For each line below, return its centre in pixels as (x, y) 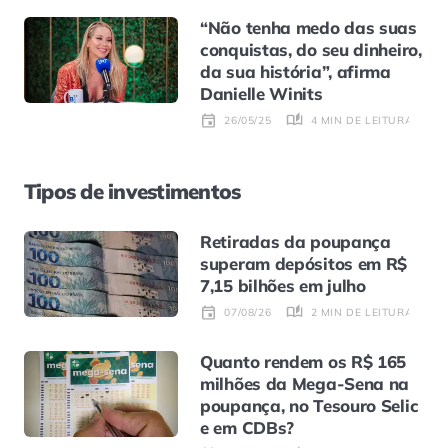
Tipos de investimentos (132, 191)
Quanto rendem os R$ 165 (303, 361)
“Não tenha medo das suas (308, 28)
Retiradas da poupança (295, 242)
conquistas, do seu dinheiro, (311, 50)
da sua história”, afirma (295, 72)
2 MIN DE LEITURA (362, 312)
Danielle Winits (261, 94)
